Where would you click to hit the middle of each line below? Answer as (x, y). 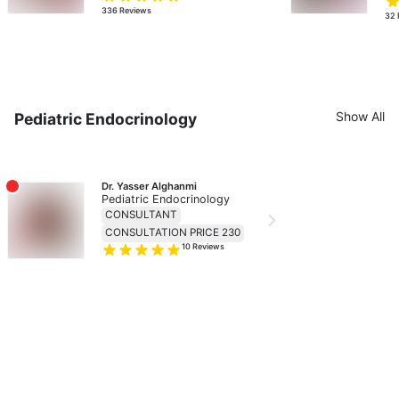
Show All (361, 116)
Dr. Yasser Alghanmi (149, 186)
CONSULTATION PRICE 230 (173, 233)
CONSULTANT (142, 215)
